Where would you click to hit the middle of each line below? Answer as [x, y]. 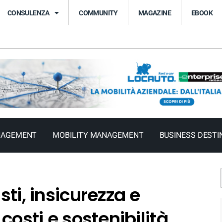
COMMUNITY [98, 13]
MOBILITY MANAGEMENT [98, 136]
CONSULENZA [28, 13]
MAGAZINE [155, 13]
